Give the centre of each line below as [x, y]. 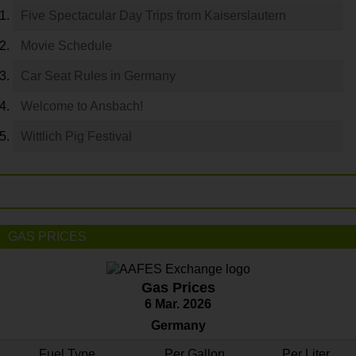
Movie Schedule [66, 46]
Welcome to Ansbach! [82, 106]
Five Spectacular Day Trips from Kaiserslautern [153, 15]
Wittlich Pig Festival [76, 136]
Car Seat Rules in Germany [98, 76]
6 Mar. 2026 [178, 304]
